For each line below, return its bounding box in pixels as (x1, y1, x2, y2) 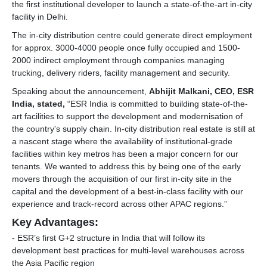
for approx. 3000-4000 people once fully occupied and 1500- (12, 42, 240, 52)
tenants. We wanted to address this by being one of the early (12, 161, 241, 171)
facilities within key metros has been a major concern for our (12, 148, 238, 159)
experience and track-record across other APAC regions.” (12, 198, 227, 209)
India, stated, (12, 98, 65, 108)
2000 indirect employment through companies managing (12, 55, 225, 65)
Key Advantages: (12, 216, 98, 228)
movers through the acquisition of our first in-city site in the (12, 173, 232, 184)
